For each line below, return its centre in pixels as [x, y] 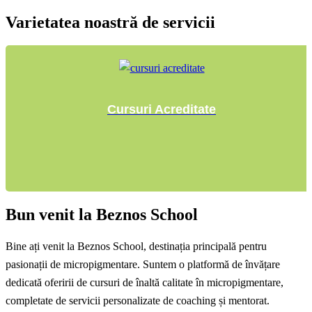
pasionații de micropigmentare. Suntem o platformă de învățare [143, 264]
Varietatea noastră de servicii [110, 22]
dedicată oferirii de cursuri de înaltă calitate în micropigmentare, [145, 282]
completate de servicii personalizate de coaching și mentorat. [138, 300]
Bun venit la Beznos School [102, 214]
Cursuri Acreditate [162, 109]
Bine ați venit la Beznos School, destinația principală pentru [136, 246]
